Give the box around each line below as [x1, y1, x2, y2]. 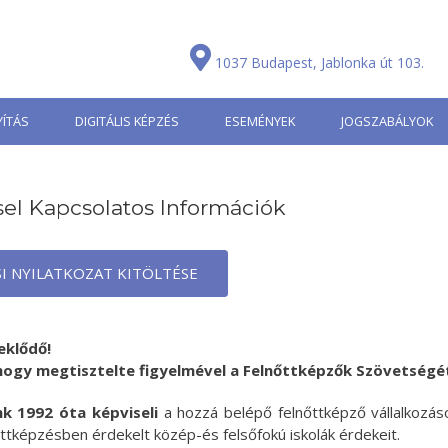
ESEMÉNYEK [225, 112, 295, 130]
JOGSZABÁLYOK [341, 112, 433, 130]
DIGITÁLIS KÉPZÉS [75, 112, 179, 130]
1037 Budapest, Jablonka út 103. [215, 53, 424, 72]
